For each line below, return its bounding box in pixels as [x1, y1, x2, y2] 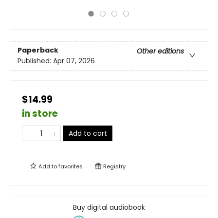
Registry [102, 163, 126, 170]
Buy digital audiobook [73, 202, 145, 212]
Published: [18, 56, 53, 66]
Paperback [18, 45, 58, 55]
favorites [58, 163, 83, 170]
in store [22, 107, 58, 120]
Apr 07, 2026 [53, 56, 95, 66]
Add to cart [69, 128, 107, 138]
